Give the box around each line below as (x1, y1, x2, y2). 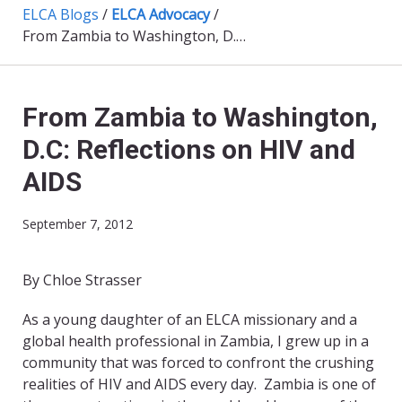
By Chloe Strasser (22, 270, 142, 291)
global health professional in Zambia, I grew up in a (22, 331, 369, 352)
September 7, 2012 (22, 215, 133, 233)
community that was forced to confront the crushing (22, 353, 374, 373)
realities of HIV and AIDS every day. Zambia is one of (22, 374, 376, 395)
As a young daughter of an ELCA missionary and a (22, 310, 357, 330)
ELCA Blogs (22, 4, 99, 25)
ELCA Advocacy (111, 4, 210, 25)
